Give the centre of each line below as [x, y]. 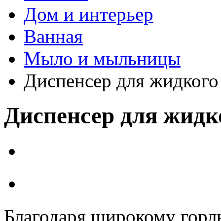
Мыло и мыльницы [102, 58]
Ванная [53, 36]
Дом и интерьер [89, 14]
